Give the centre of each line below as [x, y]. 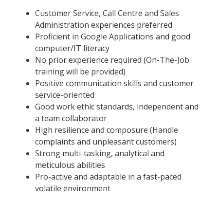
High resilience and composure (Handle [107, 130]
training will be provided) [80, 72]
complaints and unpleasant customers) [106, 142]
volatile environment [73, 189]
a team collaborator [71, 118]
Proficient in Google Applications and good [113, 37]
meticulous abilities [70, 165]
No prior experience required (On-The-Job [112, 60]
